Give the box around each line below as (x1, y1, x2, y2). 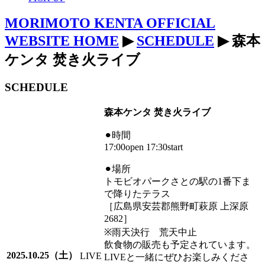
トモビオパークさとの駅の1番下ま (104, 176, 251, 187)
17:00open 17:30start (104, 142, 183, 153)
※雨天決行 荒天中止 (104, 227, 197, 238)
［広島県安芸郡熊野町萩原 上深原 (104, 201, 248, 212)
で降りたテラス (104, 189, 170, 199)
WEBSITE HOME (5, 33, 119, 49)
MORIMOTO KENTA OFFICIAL (5, 15, 215, 31)
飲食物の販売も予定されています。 (104, 240, 256, 250)
